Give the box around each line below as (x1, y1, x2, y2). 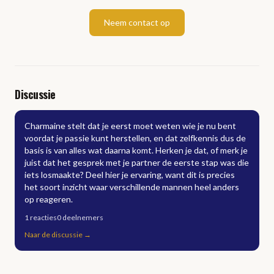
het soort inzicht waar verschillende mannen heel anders (24, 182, 239, 192)
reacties (30, 213, 57, 222)
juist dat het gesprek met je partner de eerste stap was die (24, 157, 249, 168)
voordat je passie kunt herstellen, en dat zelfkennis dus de (24, 133, 246, 143)
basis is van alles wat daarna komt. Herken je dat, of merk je (24, 145, 248, 155)
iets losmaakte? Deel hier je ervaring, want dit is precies (24, 169, 235, 180)
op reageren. (24, 194, 73, 204)
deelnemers (62, 213, 103, 222)
